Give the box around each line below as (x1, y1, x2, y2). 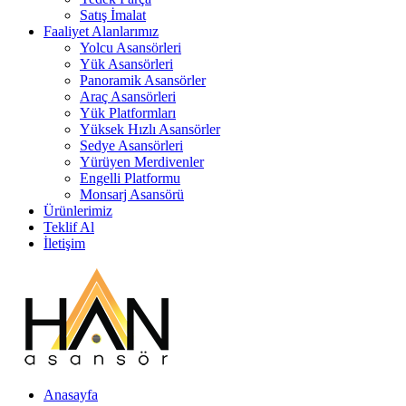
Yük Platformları (80, 105, 176, 121)
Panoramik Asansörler (80, 72, 206, 88)
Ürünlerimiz (43, 203, 112, 218)
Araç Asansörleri (80, 89, 176, 104)
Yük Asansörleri (80, 56, 173, 72)
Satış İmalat (80, 7, 146, 23)
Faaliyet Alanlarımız (43, 24, 159, 39)
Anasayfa (43, 387, 98, 402)
